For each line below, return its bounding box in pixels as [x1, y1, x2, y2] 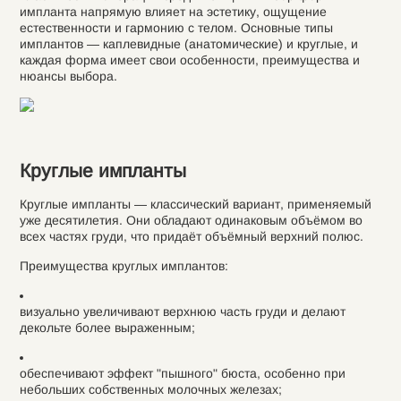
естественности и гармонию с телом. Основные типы [19, 21, 333, 35]
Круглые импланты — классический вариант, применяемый [19, 197, 371, 211]
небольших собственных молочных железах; [19, 382, 282, 397]
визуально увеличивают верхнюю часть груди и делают [19, 304, 346, 319]
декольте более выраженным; [19, 320, 195, 335]
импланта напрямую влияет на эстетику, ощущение [19, 4, 327, 19]
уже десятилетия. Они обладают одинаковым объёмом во [19, 213, 363, 227]
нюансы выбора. [19, 69, 117, 83]
